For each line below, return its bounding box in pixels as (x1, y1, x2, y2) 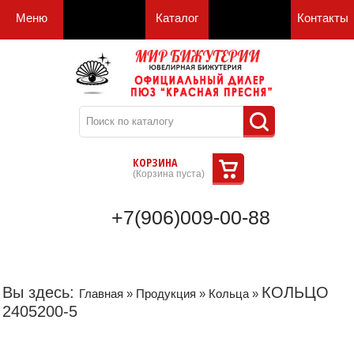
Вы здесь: (2, 283, 79, 301)
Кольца (209, 286, 249, 300)
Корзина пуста (135, 168, 201, 179)
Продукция (136, 286, 196, 300)
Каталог (156, 11, 198, 24)
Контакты (296, 11, 348, 24)
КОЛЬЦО (262, 283, 329, 301)
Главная (79, 286, 123, 300)
